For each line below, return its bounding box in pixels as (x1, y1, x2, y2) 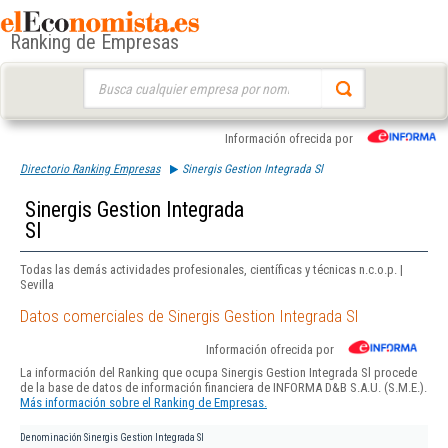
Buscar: (82, 70, 121, 85)
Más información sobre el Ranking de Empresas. (20, 395, 267, 411)
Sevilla (20, 277, 54, 292)
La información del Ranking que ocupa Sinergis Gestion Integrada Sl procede (20, 365, 417, 381)
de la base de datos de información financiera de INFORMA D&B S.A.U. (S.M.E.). (20, 380, 427, 396)
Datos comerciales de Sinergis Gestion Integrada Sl (20, 306, 358, 327)
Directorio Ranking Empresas (20, 162, 160, 176)
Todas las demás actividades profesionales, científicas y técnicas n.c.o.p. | (20, 262, 403, 277)
